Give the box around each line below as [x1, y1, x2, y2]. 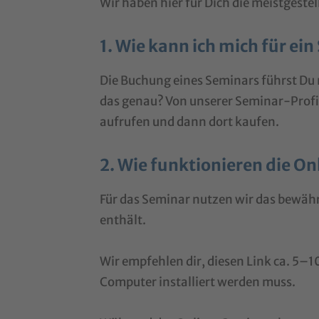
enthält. [100, 211, 147, 228]
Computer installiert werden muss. [100, 273, 296, 290]
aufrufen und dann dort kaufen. [100, 113, 280, 130]
